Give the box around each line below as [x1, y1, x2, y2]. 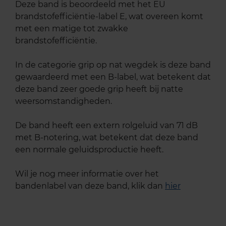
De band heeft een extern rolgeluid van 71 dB [15, 120, 198, 130]
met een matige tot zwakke [15, 23, 128, 33]
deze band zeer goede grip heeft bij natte [15, 84, 183, 94]
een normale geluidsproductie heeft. [15, 144, 163, 154]
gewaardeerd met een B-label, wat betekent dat [15, 72, 211, 82]
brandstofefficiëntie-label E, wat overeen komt [15, 11, 203, 21]
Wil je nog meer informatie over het [15, 168, 159, 179]
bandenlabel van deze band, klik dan [15, 181, 165, 191]
